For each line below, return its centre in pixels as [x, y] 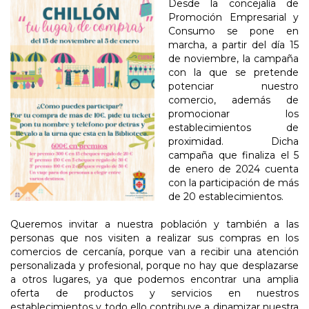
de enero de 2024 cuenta [233, 169]
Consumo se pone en [233, 31]
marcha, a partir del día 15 [233, 45]
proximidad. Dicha [233, 142]
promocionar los [233, 114]
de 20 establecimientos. [226, 197]
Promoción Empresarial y [233, 18]
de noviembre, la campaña [233, 59]
